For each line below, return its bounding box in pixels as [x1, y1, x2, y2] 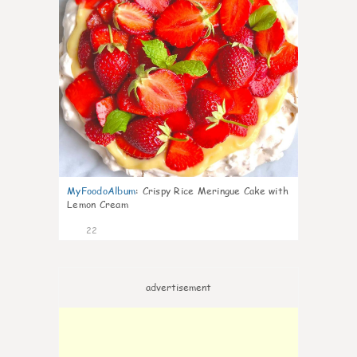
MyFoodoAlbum [67, 184, 135, 198]
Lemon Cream [67, 198, 128, 211]
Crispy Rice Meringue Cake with [142, 184, 288, 198]
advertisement [146, 280, 211, 294]
